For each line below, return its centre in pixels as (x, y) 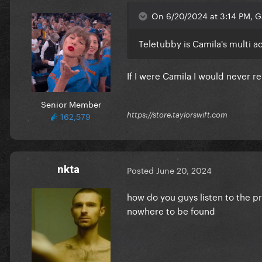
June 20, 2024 (184, 170)
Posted (142, 170)
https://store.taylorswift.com (177, 115)
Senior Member (71, 103)
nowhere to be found (171, 210)
